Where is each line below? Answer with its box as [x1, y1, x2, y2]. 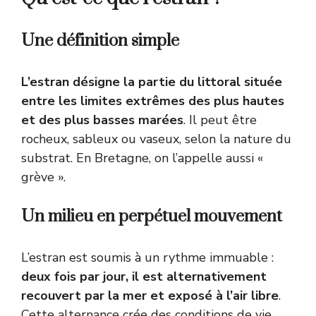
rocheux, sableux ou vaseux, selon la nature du [21, 130, 291, 148]
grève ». [21, 169, 66, 186]
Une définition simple [21, 30, 179, 52]
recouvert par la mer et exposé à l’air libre [21, 287, 279, 305]
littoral [197, 73, 241, 91]
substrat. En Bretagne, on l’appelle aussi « [21, 150, 263, 167]
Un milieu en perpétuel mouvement [21, 206, 282, 228]
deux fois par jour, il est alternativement [21, 268, 267, 286]
